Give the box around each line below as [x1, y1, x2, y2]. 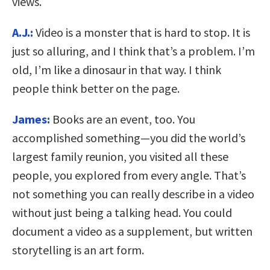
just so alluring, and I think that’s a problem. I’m [12, 43, 255, 59]
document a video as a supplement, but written [12, 224, 253, 239]
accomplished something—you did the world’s [12, 130, 245, 146]
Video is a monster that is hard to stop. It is [33, 25, 250, 40]
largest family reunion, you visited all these [12, 149, 228, 165]
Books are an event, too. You [50, 111, 195, 127]
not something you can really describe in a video [12, 186, 254, 202]
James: [12, 111, 50, 127]
